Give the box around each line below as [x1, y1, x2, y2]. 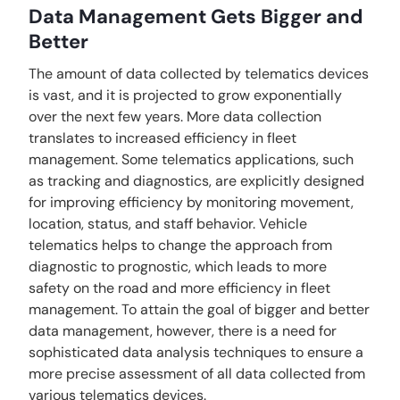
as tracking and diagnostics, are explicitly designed [29, 171, 365, 190]
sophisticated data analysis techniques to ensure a [29, 343, 364, 362]
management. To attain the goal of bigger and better [29, 300, 371, 319]
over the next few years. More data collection [29, 107, 322, 126]
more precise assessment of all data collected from [29, 364, 366, 383]
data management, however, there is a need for [29, 321, 337, 340]
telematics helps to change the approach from [29, 236, 333, 254]
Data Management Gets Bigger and [29, 4, 363, 29]
